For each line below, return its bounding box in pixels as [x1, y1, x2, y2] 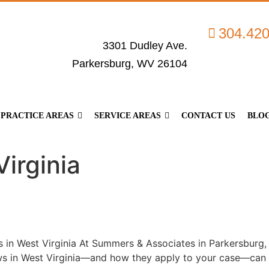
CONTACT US [181, 111, 235, 120]
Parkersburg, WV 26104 [71, 57, 187, 70]
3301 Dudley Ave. [102, 39, 187, 52]
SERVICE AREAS [94, 111, 161, 120]
